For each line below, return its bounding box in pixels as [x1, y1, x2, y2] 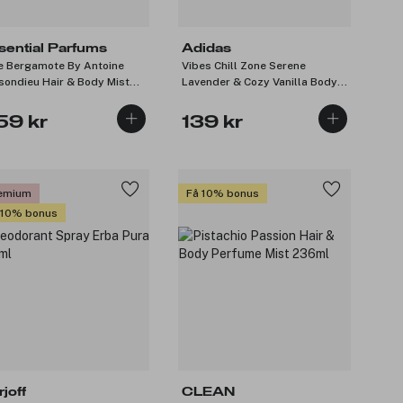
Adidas [182, 42, 231, 56]
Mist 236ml [182, 92, 241, 105]
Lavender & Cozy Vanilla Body [182, 76, 337, 89]
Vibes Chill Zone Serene [182, 59, 306, 73]
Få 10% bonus [186, 186, 259, 200]
